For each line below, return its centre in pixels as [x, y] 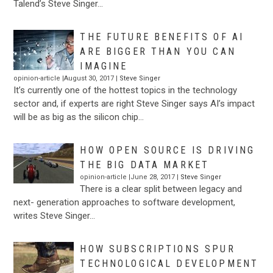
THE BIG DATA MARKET [145, 165]
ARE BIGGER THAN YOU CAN [158, 51]
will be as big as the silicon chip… [79, 117]
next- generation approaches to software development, [125, 202]
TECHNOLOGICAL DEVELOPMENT [169, 263]
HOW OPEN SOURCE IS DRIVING [168, 150]
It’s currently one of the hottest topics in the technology [126, 90]
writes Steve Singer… [55, 215]
